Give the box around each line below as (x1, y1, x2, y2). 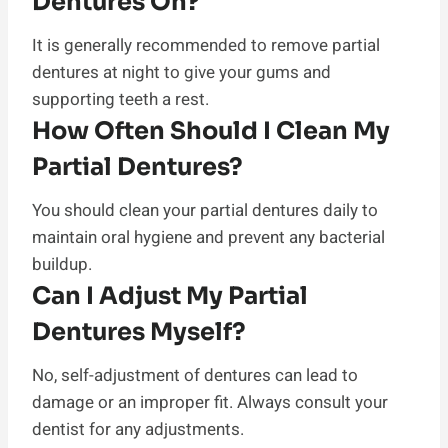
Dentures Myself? (32, 316, 246, 347)
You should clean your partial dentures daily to (32, 197, 378, 223)
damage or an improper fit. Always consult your (32, 389, 388, 415)
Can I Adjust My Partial (32, 280, 308, 311)
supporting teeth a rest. (32, 86, 209, 112)
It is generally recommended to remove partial (32, 32, 380, 58)
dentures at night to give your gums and (32, 59, 331, 85)
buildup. (32, 251, 92, 277)
